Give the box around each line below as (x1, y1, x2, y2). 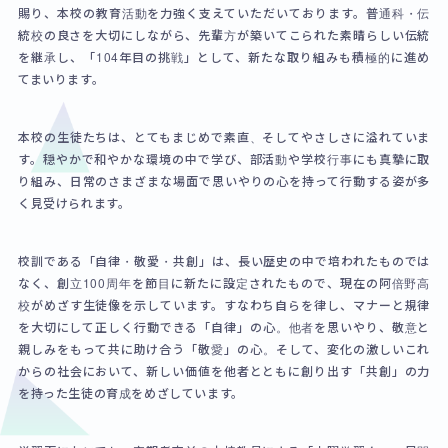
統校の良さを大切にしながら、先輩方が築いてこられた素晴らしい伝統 (17, 26, 431, 44)
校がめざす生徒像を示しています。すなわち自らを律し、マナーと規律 (17, 296, 431, 314)
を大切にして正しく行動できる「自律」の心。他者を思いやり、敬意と (17, 318, 431, 336)
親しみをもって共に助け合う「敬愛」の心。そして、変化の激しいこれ (17, 340, 431, 358)
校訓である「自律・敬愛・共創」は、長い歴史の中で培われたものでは (17, 252, 431, 270)
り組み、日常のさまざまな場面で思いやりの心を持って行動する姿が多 (17, 172, 431, 190)
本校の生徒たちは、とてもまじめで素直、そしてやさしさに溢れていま (17, 128, 431, 146)
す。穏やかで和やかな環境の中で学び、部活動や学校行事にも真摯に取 (17, 150, 431, 168)
